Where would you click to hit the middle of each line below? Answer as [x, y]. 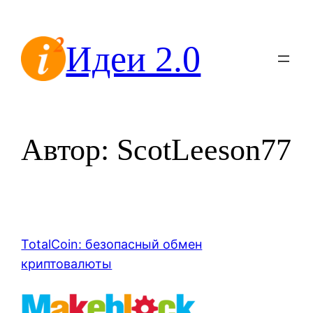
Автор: [69, 150]
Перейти [31, 14]
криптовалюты [67, 264]
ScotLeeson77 [204, 150]
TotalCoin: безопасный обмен [112, 245]
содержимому [50, 53]
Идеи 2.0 [133, 59]
